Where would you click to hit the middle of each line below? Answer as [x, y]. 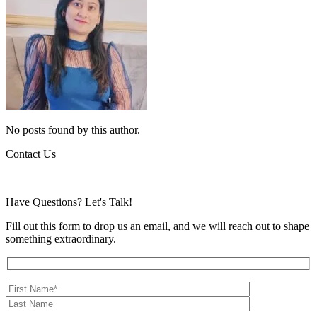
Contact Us [31, 154]
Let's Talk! [109, 202]
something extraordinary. [61, 238]
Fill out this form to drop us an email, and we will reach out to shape [157, 226]
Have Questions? [45, 202]
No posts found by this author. [73, 129]
